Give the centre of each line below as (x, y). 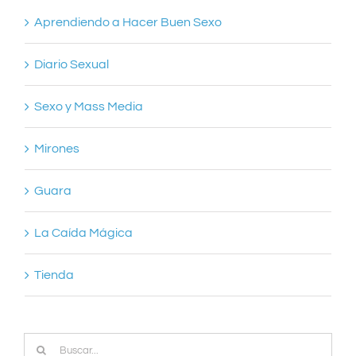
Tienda (54, 275)
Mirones (57, 148)
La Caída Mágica (83, 232)
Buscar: (45, 344)
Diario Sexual (72, 64)
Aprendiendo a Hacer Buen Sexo (128, 22)
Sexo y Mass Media (89, 106)
